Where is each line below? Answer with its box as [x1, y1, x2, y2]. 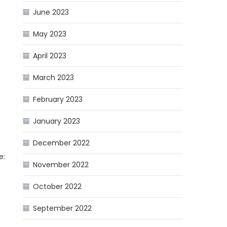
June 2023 [33, 7, 69, 18]
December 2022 [33, 138, 90, 148]
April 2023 [33, 51, 67, 61]
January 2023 [33, 116, 81, 127]
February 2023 [33, 94, 83, 105]
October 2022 [33, 181, 82, 192]
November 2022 [33, 160, 89, 170]
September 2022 [33, 203, 92, 214]
